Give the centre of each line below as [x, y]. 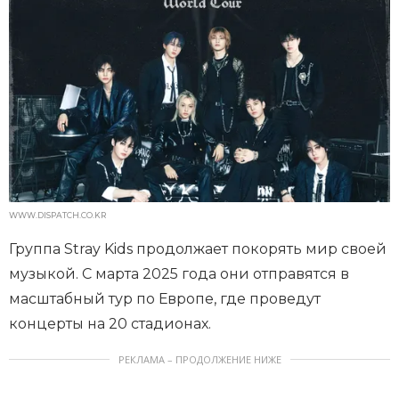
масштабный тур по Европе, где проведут [165, 299]
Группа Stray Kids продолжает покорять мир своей [198, 249]
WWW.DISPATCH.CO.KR [57, 216]
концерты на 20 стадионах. [110, 324]
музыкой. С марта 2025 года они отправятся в [179, 274]
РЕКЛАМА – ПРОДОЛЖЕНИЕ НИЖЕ [199, 360]
